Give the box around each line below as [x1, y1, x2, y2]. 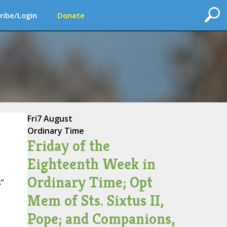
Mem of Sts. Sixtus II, [27, 191, 164, 210]
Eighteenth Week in [27, 155, 156, 174]
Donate [57, 10, 85, 20]
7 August [36, 113, 72, 124]
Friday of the [27, 136, 110, 156]
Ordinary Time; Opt [27, 173, 153, 192]
